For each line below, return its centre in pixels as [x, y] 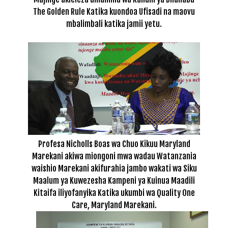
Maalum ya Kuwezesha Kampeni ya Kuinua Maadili [114, 181]
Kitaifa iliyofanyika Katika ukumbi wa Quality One [114, 193]
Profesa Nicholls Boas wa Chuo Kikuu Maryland [114, 144]
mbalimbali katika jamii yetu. [114, 24]
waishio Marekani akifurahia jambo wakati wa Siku [114, 169]
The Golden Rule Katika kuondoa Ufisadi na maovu [114, 11]
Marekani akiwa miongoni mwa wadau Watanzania [114, 156]
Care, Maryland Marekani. [114, 205]
